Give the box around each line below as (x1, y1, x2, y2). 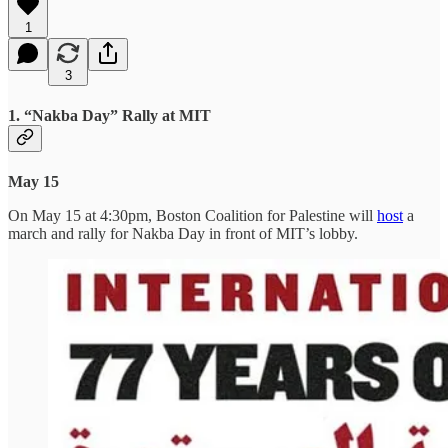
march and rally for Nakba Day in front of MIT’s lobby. (8, 225, 358, 243)
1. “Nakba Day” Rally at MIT (8, 106, 211, 124)
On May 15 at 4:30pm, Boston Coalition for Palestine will (8, 207, 377, 225)
